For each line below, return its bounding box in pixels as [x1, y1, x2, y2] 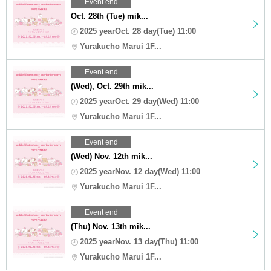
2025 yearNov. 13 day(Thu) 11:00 [80, 237, 198, 246]
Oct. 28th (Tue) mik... [71, 11, 148, 21]
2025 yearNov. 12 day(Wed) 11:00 [80, 166, 200, 176]
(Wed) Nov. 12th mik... [71, 151, 152, 161]
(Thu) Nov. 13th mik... [71, 221, 151, 231]
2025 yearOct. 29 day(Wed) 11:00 [80, 96, 199, 106]
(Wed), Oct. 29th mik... [71, 81, 154, 91]
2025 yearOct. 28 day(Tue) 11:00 [80, 26, 196, 36]
